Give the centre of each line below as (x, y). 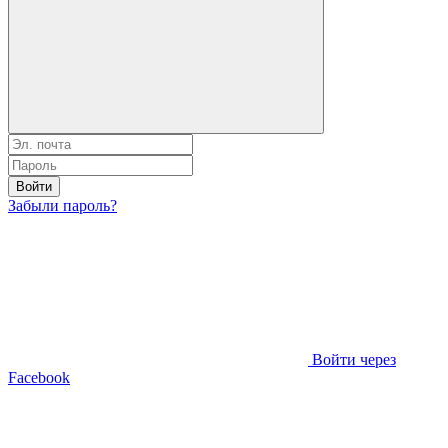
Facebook (39, 377)
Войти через (354, 359)
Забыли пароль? (62, 205)
